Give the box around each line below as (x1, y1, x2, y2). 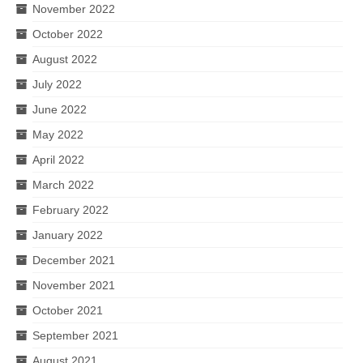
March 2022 (32, 177, 94, 191)
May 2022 (32, 127, 83, 141)
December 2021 (32, 253, 115, 267)
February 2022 (32, 203, 109, 216)
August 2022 (32, 52, 97, 66)
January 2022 (32, 228, 103, 241)
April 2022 (32, 152, 84, 166)
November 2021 (32, 278, 115, 292)
